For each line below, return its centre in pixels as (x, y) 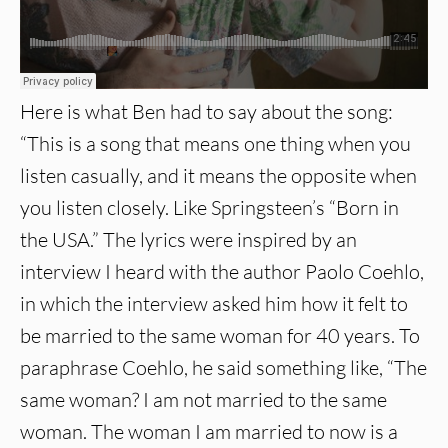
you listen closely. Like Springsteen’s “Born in (209, 208)
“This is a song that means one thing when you (215, 144)
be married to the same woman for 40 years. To (220, 336)
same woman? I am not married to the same (203, 400)
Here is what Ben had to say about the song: (206, 112)
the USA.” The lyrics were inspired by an (188, 240)
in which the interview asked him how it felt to (214, 304)
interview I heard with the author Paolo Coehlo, (222, 272)
